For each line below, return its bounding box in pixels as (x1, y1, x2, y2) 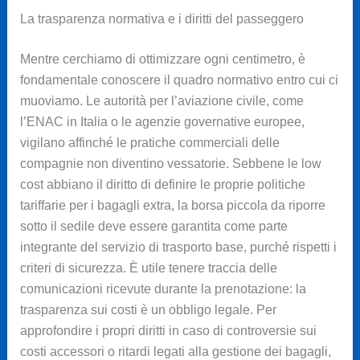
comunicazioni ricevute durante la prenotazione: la (19, 281, 306, 296)
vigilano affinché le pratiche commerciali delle (19, 135, 280, 149)
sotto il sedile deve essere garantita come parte (19, 219, 288, 233)
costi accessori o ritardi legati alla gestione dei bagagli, (19, 344, 331, 358)
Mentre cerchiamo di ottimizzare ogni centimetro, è (19, 51, 305, 66)
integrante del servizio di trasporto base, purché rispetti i (19, 239, 337, 254)
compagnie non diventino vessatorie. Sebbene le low (19, 156, 321, 170)
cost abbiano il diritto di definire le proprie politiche (19, 177, 305, 191)
